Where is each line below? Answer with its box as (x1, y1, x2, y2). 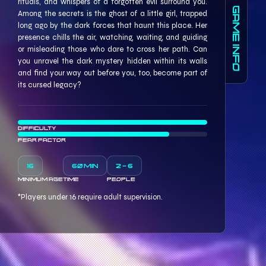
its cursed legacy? (18, 80, 81, 90)
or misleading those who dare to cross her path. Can (18, 44, 207, 54)
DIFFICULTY (18, 124, 56, 131)
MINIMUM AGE (18, 175, 63, 182)
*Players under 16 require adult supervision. (18, 192, 163, 202)
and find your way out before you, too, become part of (18, 68, 207, 78)
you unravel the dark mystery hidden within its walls (18, 56, 207, 66)
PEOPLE (107, 175, 135, 182)
